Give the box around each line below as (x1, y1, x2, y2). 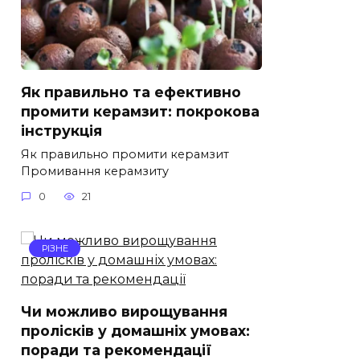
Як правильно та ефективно (21, 83, 241, 100)
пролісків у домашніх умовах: (21, 322, 250, 340)
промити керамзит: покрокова (21, 102, 260, 120)
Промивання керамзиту (21, 163, 169, 178)
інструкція (21, 121, 102, 139)
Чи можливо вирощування (21, 303, 227, 321)
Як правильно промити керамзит (21, 146, 229, 162)
